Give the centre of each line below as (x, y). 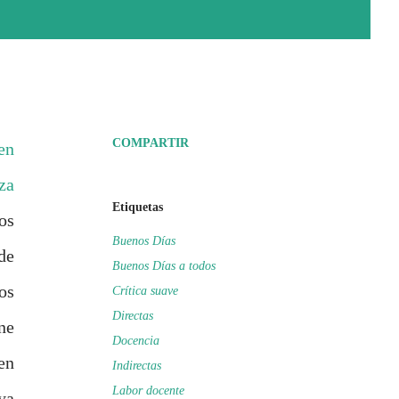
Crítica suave (145, 291)
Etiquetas (138, 207)
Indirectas (137, 366)
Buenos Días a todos (164, 266)
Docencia (136, 341)
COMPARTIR (151, 143)
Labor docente (148, 391)
